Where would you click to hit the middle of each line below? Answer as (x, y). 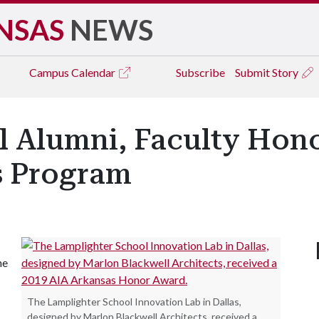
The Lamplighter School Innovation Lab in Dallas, (134, 302)
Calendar (94, 72)
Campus (50, 72)
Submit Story (268, 72)
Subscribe (200, 72)
